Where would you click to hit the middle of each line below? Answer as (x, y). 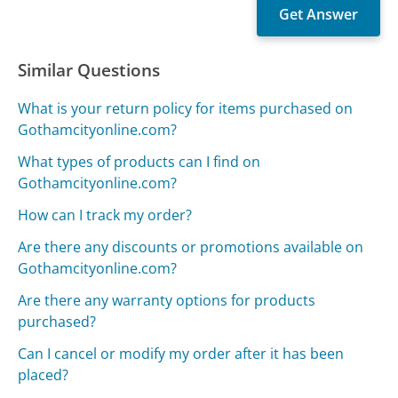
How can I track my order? (105, 215)
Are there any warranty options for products (167, 300)
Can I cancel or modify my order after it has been (181, 353)
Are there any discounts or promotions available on (191, 247)
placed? (44, 374)
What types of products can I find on (139, 161)
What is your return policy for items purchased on (186, 108)
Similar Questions (89, 69)
